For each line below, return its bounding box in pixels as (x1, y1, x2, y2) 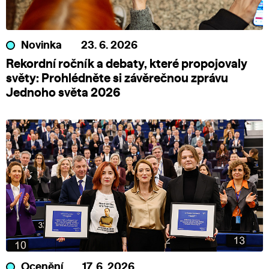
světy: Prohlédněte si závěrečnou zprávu (6, 72, 228, 85)
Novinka (21, 40, 62, 51)
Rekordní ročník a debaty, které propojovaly (6, 58, 247, 70)
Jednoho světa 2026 (6, 86, 121, 99)
